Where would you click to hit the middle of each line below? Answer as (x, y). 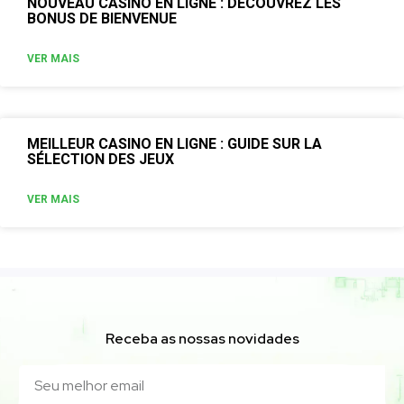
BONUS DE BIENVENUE (102, 18)
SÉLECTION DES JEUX (101, 159)
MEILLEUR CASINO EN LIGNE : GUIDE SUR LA (174, 143)
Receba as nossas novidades (202, 338)
